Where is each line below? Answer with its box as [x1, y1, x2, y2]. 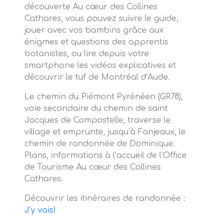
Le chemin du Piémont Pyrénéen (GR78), [24, 92, 183, 101]
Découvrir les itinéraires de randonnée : [24, 194, 185, 203]
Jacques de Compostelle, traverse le [24, 115, 171, 125]
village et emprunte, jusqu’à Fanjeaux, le [24, 127, 186, 136]
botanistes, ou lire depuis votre [24, 49, 149, 58]
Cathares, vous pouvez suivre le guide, [24, 14, 178, 23]
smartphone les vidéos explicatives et [24, 61, 176, 70]
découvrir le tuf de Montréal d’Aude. [24, 72, 170, 82]
